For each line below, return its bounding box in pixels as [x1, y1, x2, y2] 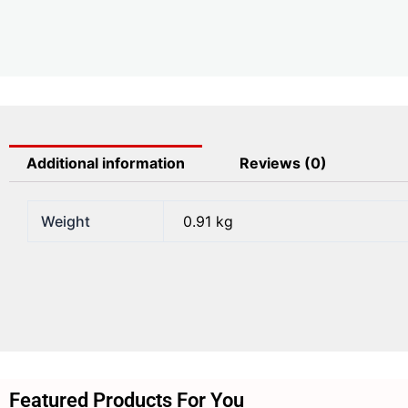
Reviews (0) [239, 154, 327, 173]
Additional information [26, 154, 186, 173]
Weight [41, 212, 91, 231]
